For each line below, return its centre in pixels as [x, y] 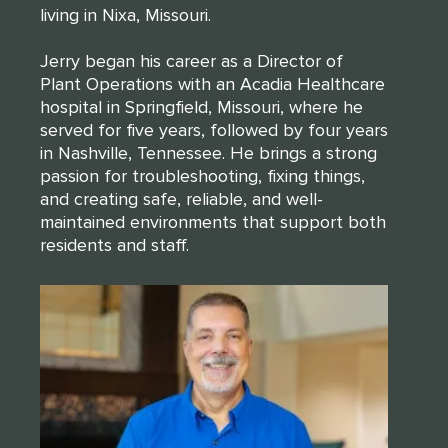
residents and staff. [114, 244]
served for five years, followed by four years [214, 129]
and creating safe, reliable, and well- [181, 198]
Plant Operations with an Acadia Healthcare [212, 83]
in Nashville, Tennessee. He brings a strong [208, 152]
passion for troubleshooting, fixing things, [202, 175]
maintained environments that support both [213, 221]
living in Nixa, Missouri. [125, 14]
